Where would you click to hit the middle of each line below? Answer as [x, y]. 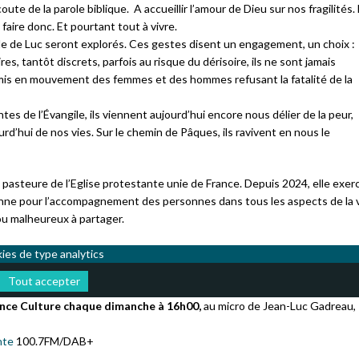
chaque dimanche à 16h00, [132, 306]
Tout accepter [44, 281]
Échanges [307, 155]
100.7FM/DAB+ [54, 341]
